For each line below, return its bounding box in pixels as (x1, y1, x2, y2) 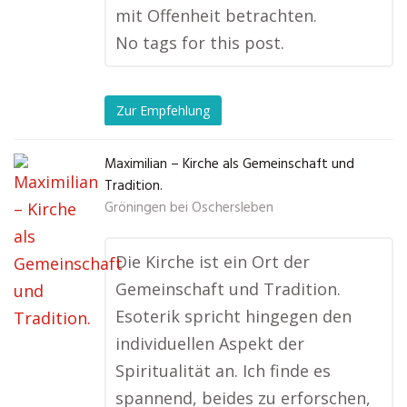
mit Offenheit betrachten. (115, 5, 317, 27)
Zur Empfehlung (116, 101, 210, 119)
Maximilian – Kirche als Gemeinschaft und (104, 154, 354, 176)
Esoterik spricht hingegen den (115, 305, 352, 328)
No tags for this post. (115, 32, 284, 55)
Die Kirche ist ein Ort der (115, 251, 310, 273)
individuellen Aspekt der (115, 333, 304, 355)
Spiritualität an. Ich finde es (115, 360, 331, 382)
